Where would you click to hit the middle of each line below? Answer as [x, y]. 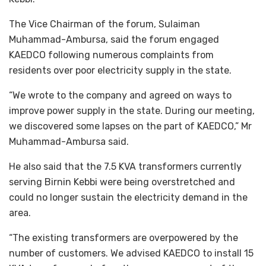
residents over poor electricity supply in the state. [120, 70]
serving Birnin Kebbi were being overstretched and [122, 182]
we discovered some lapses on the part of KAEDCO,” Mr [130, 126]
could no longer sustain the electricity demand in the [128, 197]
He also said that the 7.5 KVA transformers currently [125, 166]
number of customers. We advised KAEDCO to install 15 [131, 253]
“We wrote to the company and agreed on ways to [120, 95]
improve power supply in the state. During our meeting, [132, 110]
